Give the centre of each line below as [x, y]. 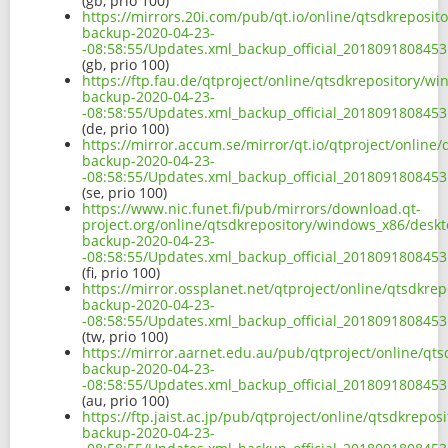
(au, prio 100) [125, 401]
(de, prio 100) [125, 129]
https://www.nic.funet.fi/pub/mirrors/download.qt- [251, 209]
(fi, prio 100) [121, 273]
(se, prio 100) [124, 193]
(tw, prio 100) [125, 337]
